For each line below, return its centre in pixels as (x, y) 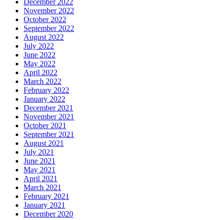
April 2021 (41, 179)
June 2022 (40, 55)
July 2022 (39, 46)
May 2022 (40, 64)
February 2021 (46, 196)
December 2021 (48, 108)
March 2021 (42, 188)
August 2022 (44, 37)
